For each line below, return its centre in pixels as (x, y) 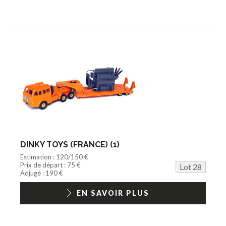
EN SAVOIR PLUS (113, 193)
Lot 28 (191, 166)
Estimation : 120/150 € (54, 157)
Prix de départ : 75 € (50, 165)
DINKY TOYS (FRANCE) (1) (70, 144)
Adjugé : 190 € (42, 173)
